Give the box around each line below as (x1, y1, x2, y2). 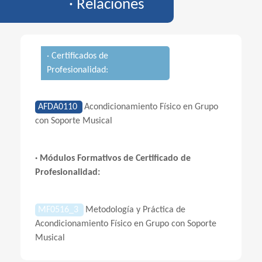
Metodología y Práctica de (85, 205, 185, 215)
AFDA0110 (38, 102, 80, 112)
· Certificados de (47, 51, 108, 61)
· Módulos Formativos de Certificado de (35, 154, 191, 163)
